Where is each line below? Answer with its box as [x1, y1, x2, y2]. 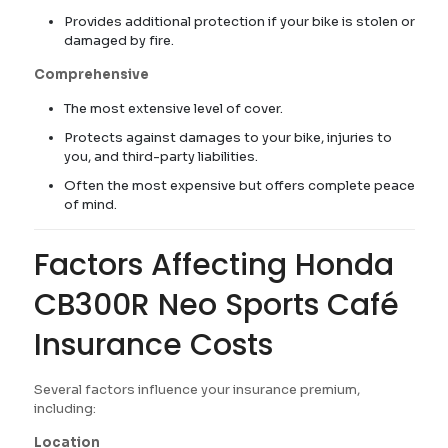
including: [33, 400, 96, 417]
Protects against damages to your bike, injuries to [63, 129, 392, 146]
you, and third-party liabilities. [63, 148, 258, 165]
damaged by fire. [63, 32, 174, 49]
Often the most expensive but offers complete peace [63, 177, 415, 194]
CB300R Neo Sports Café [33, 284, 399, 326]
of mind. [63, 196, 117, 213]
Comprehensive [33, 66, 149, 83]
